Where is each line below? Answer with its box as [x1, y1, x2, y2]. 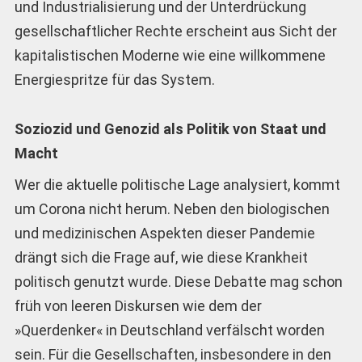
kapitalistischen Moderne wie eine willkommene [14, 47, 326, 65]
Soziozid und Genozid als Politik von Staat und [14, 120, 326, 137]
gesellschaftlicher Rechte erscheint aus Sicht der [14, 23, 337, 40]
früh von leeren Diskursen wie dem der [14, 297, 262, 314]
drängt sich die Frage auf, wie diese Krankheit [14, 248, 308, 266]
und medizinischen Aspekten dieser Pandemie [14, 224, 315, 242]
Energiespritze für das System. [14, 71, 215, 89]
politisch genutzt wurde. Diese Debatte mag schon [14, 272, 343, 290]
